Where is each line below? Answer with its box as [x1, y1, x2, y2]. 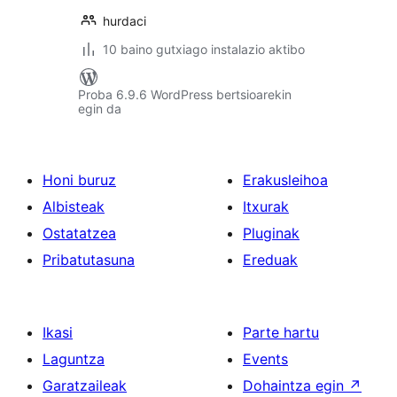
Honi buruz [43, 171, 116, 189]
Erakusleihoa [243, 171, 328, 189]
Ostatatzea [43, 224, 116, 242]
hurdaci [103, 13, 146, 28]
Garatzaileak [43, 377, 127, 394]
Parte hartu [243, 323, 319, 341]
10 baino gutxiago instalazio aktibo [103, 42, 305, 57]
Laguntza [43, 350, 105, 368]
